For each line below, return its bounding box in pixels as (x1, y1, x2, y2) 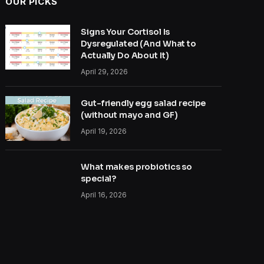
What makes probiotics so (81, 161, 192, 172)
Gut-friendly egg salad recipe (81, 97, 206, 108)
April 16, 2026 (81, 190, 127, 199)
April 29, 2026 (81, 67, 128, 76)
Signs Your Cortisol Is (81, 26, 170, 37)
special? (81, 173, 117, 184)
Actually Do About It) (81, 49, 169, 61)
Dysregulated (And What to (81, 38, 196, 49)
